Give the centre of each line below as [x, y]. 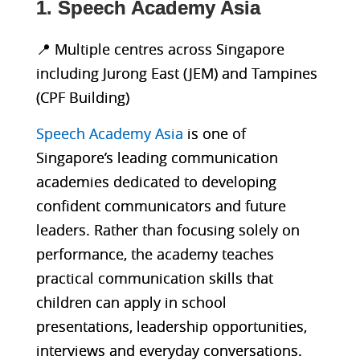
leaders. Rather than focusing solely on [168, 229]
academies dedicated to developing [156, 181]
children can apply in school [131, 302]
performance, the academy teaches [155, 254]
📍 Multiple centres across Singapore [160, 49]
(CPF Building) [82, 97]
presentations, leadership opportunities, [171, 326]
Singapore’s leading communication [157, 157]
